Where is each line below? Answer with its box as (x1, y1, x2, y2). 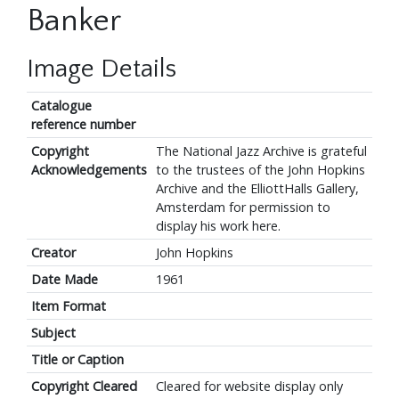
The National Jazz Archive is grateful (155, 142, 367, 160)
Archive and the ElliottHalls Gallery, (155, 180, 359, 198)
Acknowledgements (30, 161, 147, 179)
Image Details (27, 55, 176, 84)
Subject (30, 324, 76, 342)
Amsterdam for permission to (155, 199, 330, 216)
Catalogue (30, 97, 92, 115)
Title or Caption (30, 351, 124, 369)
